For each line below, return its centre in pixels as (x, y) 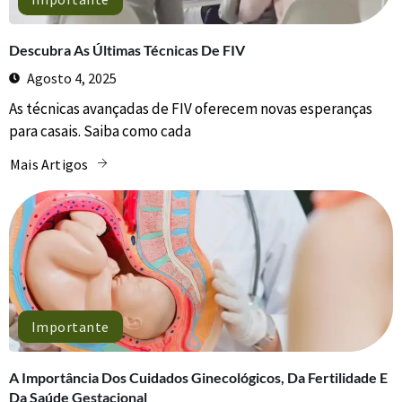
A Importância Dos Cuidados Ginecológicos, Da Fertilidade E (198, 378)
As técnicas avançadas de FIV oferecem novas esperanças (191, 108)
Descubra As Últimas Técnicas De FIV (127, 49)
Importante (70, 327)
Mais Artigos (49, 165)
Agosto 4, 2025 (72, 78)
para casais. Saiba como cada (100, 131)
